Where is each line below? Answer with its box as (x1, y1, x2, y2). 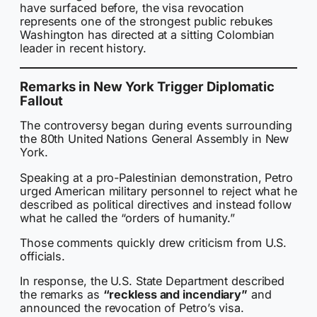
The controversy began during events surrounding (20, 118, 293, 133)
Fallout (20, 93, 64, 109)
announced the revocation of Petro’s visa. (20, 300, 244, 315)
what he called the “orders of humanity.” (20, 210, 235, 225)
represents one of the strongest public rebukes (20, 14, 274, 29)
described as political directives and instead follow (20, 197, 292, 212)
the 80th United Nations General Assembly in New (20, 132, 289, 146)
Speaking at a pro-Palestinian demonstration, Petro (20, 170, 293, 185)
